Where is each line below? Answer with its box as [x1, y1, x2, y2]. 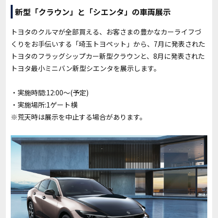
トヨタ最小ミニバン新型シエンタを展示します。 [11, 63, 161, 73]
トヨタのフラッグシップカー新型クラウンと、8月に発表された [11, 51, 205, 61]
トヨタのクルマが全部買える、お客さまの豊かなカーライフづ [11, 27, 201, 37]
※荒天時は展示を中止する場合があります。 [11, 112, 146, 122]
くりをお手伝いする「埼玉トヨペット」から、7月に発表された [11, 39, 205, 49]
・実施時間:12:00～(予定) [11, 88, 89, 98]
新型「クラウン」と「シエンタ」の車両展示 [15, 6, 171, 18]
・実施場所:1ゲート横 [11, 100, 77, 110]
